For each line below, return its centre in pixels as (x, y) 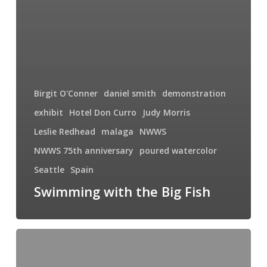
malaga (117, 132)
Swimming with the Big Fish (122, 192)
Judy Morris (166, 113)
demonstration (194, 94)
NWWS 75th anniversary (83, 151)
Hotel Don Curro (103, 113)
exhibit (48, 113)
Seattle (49, 170)
